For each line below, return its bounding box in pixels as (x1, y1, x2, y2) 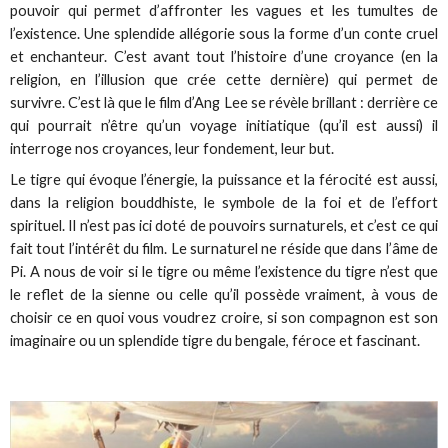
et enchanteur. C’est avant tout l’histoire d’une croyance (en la (10, 47, 438, 65)
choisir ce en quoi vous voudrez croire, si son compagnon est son (10, 308, 438, 326)
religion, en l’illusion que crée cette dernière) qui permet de (10, 70, 438, 88)
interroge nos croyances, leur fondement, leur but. (10, 139, 335, 157)
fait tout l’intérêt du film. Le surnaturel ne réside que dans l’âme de (10, 239, 438, 257)
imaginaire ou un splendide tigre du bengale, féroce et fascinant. (10, 331, 421, 349)
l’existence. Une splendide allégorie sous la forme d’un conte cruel (10, 24, 438, 42)
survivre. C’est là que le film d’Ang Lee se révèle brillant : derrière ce (10, 93, 438, 111)
